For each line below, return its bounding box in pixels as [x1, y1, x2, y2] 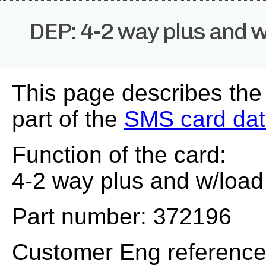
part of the [12, 106, 124, 132]
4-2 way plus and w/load [12, 168, 264, 194]
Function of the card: [12, 142, 226, 167]
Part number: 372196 [12, 204, 232, 229]
